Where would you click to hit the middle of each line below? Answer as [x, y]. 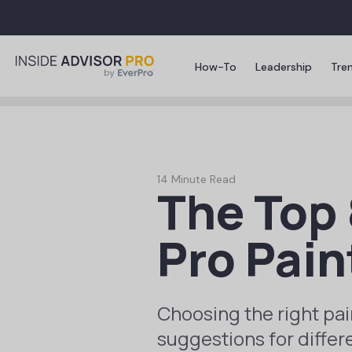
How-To [216, 67]
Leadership [284, 67]
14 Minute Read [196, 179]
